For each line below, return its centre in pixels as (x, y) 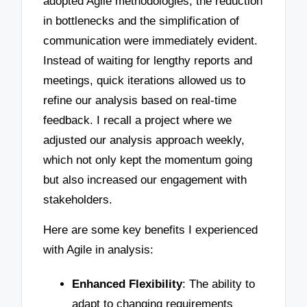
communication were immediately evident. (151, 40)
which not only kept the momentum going (148, 160)
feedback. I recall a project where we (138, 120)
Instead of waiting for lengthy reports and (148, 60)
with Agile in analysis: (99, 250)
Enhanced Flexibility (127, 284)
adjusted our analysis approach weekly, (144, 140)
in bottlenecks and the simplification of (142, 21)
